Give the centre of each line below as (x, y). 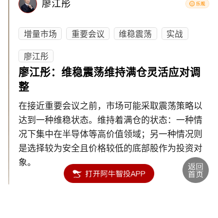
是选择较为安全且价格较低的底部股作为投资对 (111, 148)
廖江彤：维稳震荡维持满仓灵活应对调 (110, 73)
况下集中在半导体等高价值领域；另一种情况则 (111, 134)
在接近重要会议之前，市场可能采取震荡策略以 (111, 106)
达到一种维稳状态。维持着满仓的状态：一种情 (111, 120)
